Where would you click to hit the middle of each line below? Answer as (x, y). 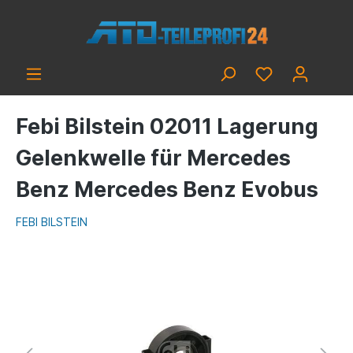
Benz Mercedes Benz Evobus (167, 190)
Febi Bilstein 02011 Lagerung (167, 126)
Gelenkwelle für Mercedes (153, 158)
